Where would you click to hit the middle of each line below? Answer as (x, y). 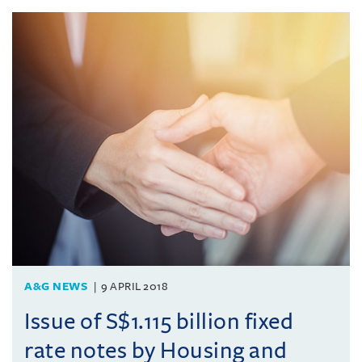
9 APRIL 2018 (135, 286)
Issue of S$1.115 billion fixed (159, 321)
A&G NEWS (56, 286)
